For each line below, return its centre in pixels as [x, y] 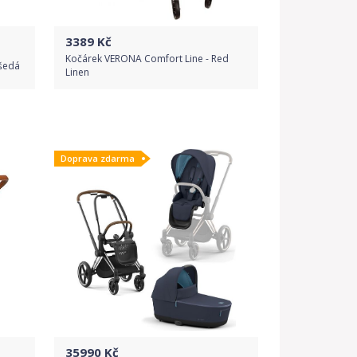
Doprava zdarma [98, 158]
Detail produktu [156, 160]
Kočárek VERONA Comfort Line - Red [147, 59]
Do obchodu [156, 122]
